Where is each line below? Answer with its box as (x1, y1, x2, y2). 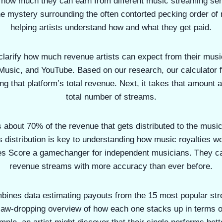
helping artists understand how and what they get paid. (10, 23, 212, 32)
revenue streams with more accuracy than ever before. (9, 162, 213, 171)
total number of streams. (65, 92, 157, 102)
